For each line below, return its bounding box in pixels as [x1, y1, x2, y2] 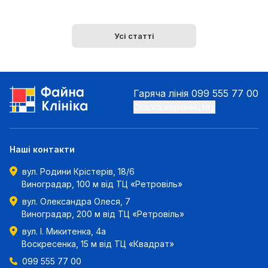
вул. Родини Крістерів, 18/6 [22, 166, 135, 176]
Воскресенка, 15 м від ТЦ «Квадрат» [22, 239, 174, 249]
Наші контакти [10, 144, 75, 154]
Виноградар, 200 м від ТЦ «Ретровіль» [22, 209, 184, 219]
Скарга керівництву [133, 102, 215, 112]
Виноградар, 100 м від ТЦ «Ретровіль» [22, 179, 182, 189]
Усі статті [114, 31, 154, 41]
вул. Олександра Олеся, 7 [22, 196, 130, 206]
